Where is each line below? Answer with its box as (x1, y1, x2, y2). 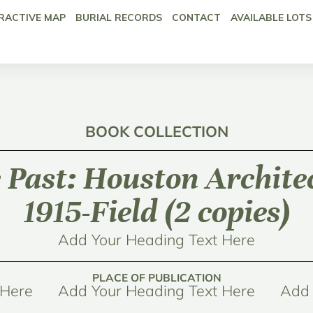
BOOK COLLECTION (85, 122, 228, 141)
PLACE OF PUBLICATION (92, 271, 221, 285)
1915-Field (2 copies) (23, 192, 290, 232)
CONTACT (171, 11, 221, 24)
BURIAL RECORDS (75, 11, 162, 24)
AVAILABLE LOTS (230, 11, 312, 24)
